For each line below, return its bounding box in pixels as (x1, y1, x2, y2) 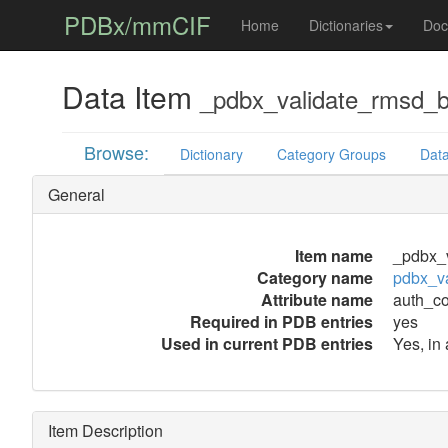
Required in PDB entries (189, 310, 373, 333)
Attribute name (260, 288, 373, 311)
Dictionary (180, 144, 244, 164)
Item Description (47, 419, 163, 442)
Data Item (61, 75, 200, 118)
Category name (256, 266, 373, 289)
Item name (294, 244, 373, 267)
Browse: (84, 139, 150, 165)
